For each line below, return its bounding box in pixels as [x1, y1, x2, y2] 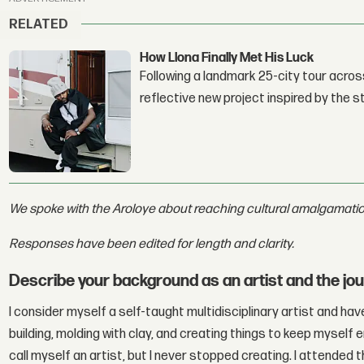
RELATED [9, 16, 69, 32]
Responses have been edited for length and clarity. [9, 236, 295, 252]
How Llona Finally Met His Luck [140, 50, 314, 67]
